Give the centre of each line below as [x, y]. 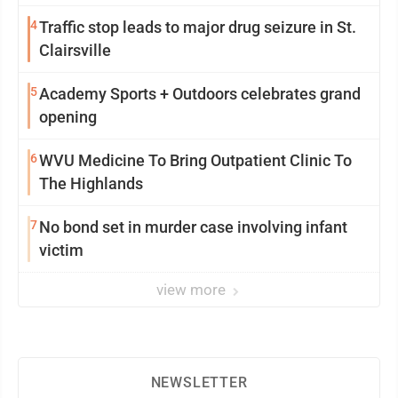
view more [193, 290]
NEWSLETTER [199, 383]
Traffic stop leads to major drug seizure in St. [198, 28]
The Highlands [91, 184]
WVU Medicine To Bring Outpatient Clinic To [195, 161]
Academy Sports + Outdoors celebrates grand [200, 94]
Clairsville [75, 51]
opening [68, 117]
